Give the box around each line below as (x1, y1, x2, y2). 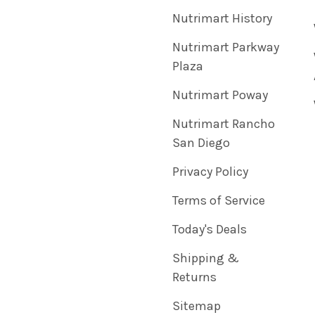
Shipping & (172, 250, 239, 266)
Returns (172, 269, 217, 285)
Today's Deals (172, 221, 247, 237)
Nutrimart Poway (172, 86, 268, 103)
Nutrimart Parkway (172, 39, 279, 55)
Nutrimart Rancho (172, 115, 275, 131)
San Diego (172, 134, 230, 150)
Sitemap (172, 297, 221, 314)
